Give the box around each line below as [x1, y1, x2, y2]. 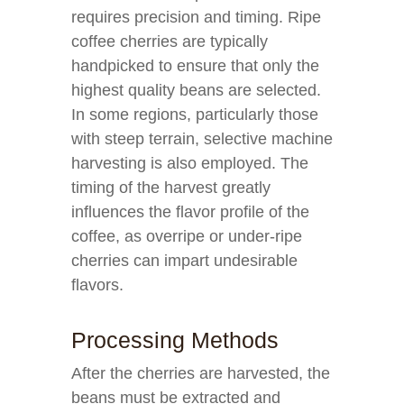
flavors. [71, 276, 124, 294]
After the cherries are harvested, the [71, 364, 330, 382]
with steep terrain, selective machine [71, 130, 333, 148]
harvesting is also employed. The [71, 154, 308, 172]
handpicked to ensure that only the [71, 57, 319, 75]
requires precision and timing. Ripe [71, 8, 321, 26]
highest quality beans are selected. [71, 81, 321, 99]
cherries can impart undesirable [71, 252, 298, 270]
